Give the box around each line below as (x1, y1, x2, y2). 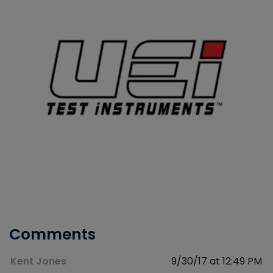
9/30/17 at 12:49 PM (171, 254, 262, 269)
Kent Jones (10, 254, 66, 269)
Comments (9, 224, 96, 246)
